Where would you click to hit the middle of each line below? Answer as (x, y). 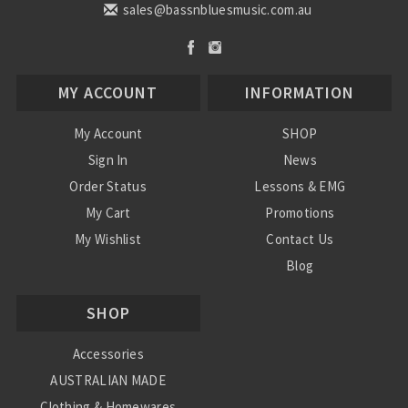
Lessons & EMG (300, 186)
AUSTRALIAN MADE (108, 380)
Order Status (108, 186)
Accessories (108, 353)
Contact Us (300, 239)
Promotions (300, 212)
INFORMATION (300, 92)
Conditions (300, 318)
